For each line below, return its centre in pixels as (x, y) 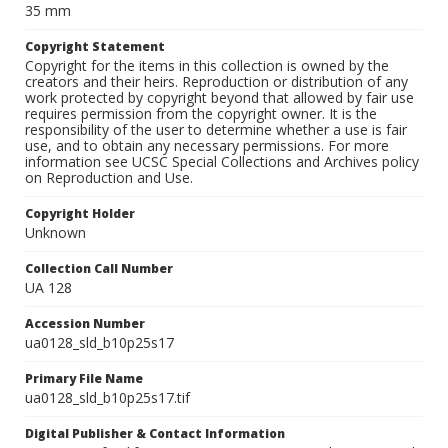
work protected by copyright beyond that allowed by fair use (219, 98)
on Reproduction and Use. (109, 178)
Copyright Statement (95, 47)
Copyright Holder (80, 214)
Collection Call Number (99, 269)
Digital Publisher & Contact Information (155, 434)
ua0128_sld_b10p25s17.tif (107, 398)
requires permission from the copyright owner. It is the (201, 114)
